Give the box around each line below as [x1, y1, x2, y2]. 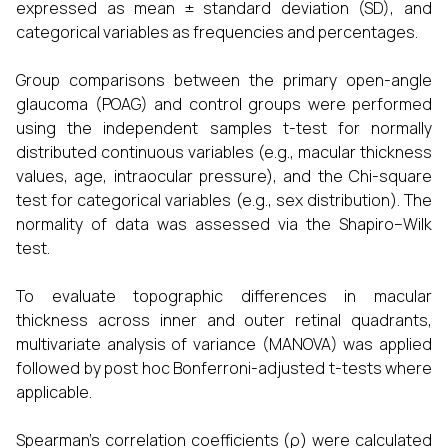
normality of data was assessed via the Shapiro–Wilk [16, 213, 432, 235]
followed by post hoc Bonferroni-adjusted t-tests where [16, 357, 432, 379]
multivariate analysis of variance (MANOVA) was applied [16, 333, 432, 355]
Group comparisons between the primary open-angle [16, 69, 432, 91]
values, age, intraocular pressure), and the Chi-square [16, 165, 432, 187]
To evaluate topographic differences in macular [16, 285, 432, 307]
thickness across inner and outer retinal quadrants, [16, 309, 432, 331]
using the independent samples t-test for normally [16, 117, 432, 139]
